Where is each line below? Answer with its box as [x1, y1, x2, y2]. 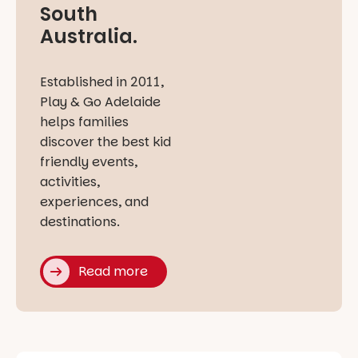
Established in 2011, [40, 73, 164, 92]
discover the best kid [40, 133, 171, 152]
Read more [78, 262, 148, 281]
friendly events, [40, 153, 137, 172]
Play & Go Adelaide [40, 93, 161, 112]
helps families [40, 113, 129, 132]
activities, [40, 173, 100, 192]
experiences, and [40, 193, 149, 212]
